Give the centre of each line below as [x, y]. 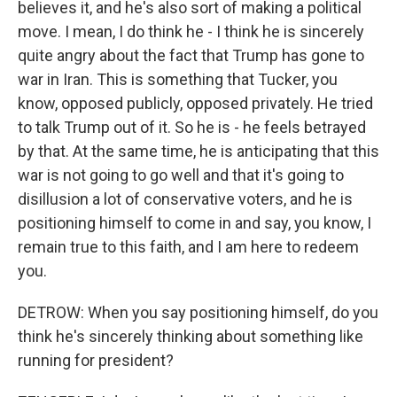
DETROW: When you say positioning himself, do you [198, 312]
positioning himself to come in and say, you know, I [195, 223]
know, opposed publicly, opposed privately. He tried [195, 103]
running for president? [96, 360]
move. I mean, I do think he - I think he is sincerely [191, 31]
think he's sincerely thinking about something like [191, 336]
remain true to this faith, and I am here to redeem [188, 247]
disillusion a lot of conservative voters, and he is [185, 199]
